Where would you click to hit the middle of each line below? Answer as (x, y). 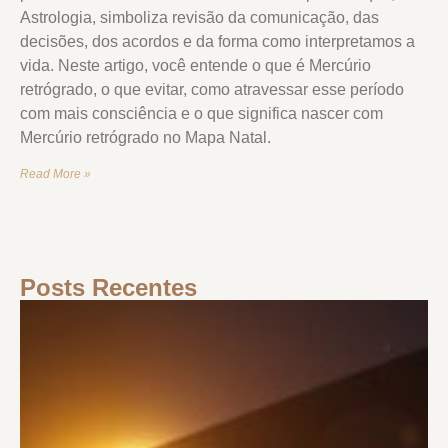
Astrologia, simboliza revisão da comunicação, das (199, 17)
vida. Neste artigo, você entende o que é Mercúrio (195, 65)
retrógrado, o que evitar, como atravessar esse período (212, 89)
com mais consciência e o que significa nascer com (201, 113)
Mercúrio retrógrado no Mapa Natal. (145, 137)
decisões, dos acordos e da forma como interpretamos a (217, 41)
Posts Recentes (108, 287)
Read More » (55, 173)
